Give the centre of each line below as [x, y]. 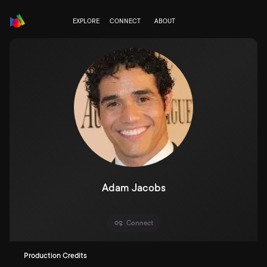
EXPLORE [86, 21]
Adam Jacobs [133, 188]
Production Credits [55, 255]
